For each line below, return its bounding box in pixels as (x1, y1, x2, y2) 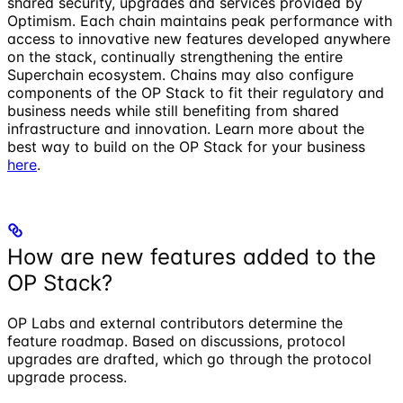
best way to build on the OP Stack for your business (7, 137, 365, 156)
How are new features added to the (7, 243, 376, 270)
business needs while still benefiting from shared (7, 101, 339, 120)
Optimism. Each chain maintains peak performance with (7, 11, 392, 30)
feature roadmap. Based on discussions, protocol (7, 331, 345, 350)
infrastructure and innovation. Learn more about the (7, 119, 364, 138)
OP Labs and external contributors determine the (7, 313, 343, 332)
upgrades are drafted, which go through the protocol (7, 349, 372, 368)
